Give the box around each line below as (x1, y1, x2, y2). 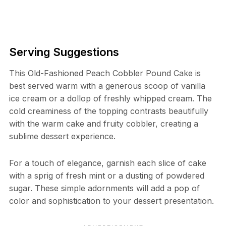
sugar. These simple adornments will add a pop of (9, 183, 200, 193)
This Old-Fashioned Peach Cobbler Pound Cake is (9, 68, 201, 78)
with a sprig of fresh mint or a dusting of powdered (9, 170, 204, 181)
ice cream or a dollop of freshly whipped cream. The (9, 93, 212, 103)
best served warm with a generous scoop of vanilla (9, 80, 205, 91)
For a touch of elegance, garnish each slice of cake (9, 157, 206, 168)
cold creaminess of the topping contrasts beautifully (9, 105, 208, 116)
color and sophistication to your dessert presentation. (9, 195, 214, 206)
